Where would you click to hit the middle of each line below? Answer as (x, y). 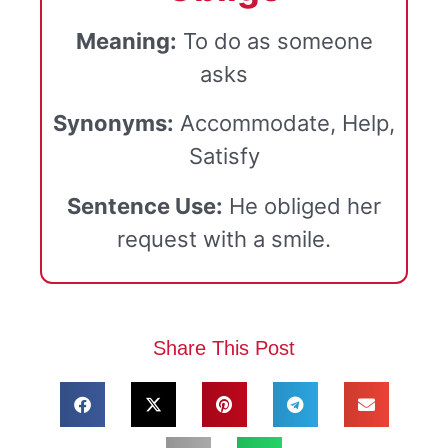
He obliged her (302, 205)
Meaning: (126, 40)
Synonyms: (113, 123)
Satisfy (224, 156)
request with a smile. (224, 238)
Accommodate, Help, (284, 123)
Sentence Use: (145, 205)
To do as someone (274, 40)
